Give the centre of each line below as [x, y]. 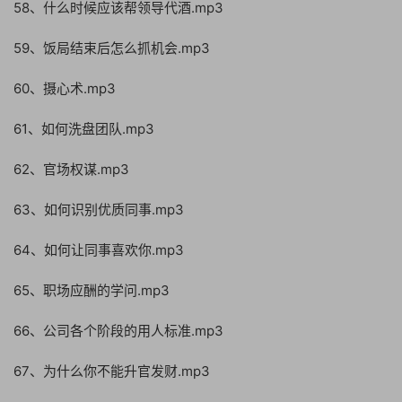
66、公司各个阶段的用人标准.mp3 [118, 331]
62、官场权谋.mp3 [71, 169]
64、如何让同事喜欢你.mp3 [99, 250]
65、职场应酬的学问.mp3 [92, 290]
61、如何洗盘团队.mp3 [84, 129]
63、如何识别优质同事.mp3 [99, 210]
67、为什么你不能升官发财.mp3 [112, 371]
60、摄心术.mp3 [65, 88]
